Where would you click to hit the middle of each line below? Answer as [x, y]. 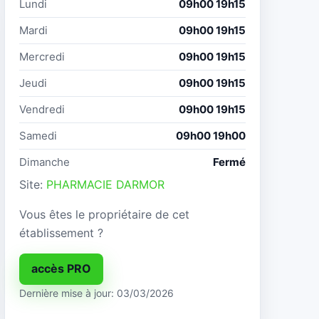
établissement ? [61, 232]
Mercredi [42, 56]
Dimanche [45, 162]
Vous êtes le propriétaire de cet [104, 214]
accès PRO [61, 269]
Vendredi [42, 109]
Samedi [38, 135]
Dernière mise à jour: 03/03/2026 [96, 293]
